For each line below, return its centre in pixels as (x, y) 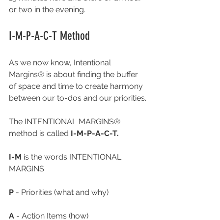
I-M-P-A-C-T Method (49, 36)
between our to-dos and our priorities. (79, 98)
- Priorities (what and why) (61, 192)
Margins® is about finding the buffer (74, 75)
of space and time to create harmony (77, 86)
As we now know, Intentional (61, 63)
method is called (40, 134)
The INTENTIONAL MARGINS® (66, 122)
